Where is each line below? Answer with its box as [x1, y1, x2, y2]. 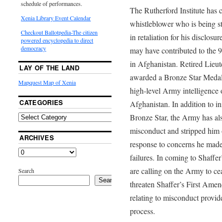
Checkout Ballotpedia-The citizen [21, 28, 98, 36]
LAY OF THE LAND [19, 62, 80, 72]
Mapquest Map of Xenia [18, 78, 76, 86]
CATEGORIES [19, 97, 63, 107]
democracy [21, 44, 47, 52]
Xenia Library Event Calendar [21, 13, 91, 22]
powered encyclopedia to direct [21, 36, 94, 44]
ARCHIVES [19, 132, 54, 142]
